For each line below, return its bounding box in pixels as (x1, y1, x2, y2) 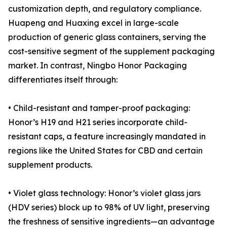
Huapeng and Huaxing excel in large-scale (8, 18, 179, 28)
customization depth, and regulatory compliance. (8, 4, 201, 14)
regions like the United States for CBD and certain (8, 145, 203, 156)
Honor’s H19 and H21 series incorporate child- (8, 117, 187, 128)
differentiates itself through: (8, 74, 118, 85)
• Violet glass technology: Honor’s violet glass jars (8, 188, 201, 199)
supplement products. (8, 160, 92, 170)
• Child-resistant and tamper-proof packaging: (8, 103, 190, 113)
